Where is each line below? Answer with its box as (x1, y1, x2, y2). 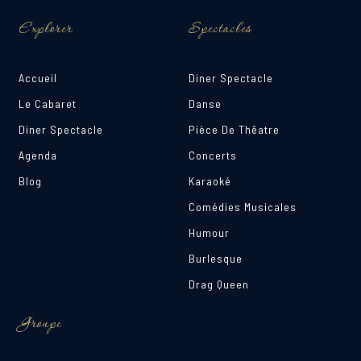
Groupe (19, 313, 62, 337)
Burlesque (189, 251, 243, 266)
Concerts (189, 148, 237, 163)
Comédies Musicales (189, 200, 297, 214)
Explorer (19, 18, 73, 42)
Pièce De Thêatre (189, 122, 280, 137)
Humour (189, 226, 230, 240)
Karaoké (189, 174, 231, 189)
